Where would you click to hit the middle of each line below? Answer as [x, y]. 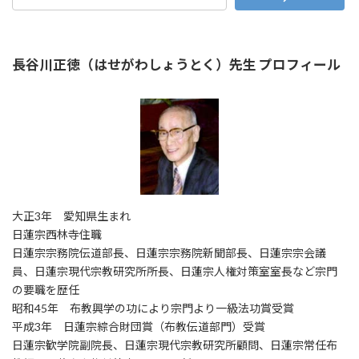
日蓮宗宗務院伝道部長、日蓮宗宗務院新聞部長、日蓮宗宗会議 [169, 252]
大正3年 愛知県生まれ [71, 216]
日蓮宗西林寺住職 [57, 234]
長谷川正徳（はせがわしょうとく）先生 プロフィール [176, 64]
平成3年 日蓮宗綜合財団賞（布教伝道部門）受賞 [139, 326]
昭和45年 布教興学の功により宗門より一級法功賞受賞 [153, 308]
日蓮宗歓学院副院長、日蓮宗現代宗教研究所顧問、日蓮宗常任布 [175, 345]
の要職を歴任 [46, 289]
